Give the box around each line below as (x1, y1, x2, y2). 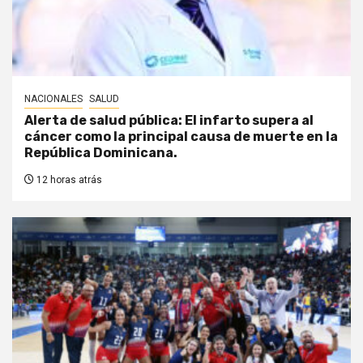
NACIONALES (24, 93, 83, 105)
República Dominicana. (24, 145, 177, 161)
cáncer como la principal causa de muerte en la (24, 129, 338, 145)
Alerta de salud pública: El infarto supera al (24, 113, 314, 129)
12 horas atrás (34, 174, 102, 186)
